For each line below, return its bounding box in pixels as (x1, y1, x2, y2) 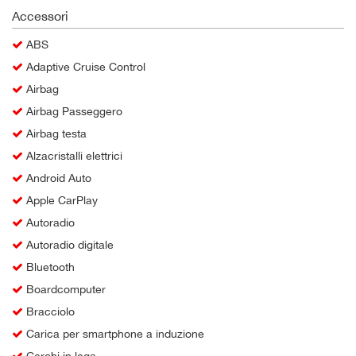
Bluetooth (23, 260, 75, 273)
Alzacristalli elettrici (23, 149, 122, 162)
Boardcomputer (23, 282, 106, 296)
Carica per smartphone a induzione (23, 327, 204, 340)
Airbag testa (23, 126, 87, 140)
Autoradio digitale (23, 238, 114, 251)
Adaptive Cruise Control (23, 60, 145, 73)
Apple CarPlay (23, 193, 98, 207)
